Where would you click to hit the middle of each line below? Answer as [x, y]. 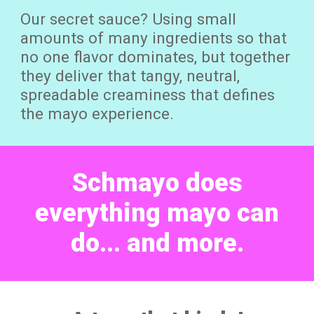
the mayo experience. [100, 114]
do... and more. [157, 243]
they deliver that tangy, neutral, [130, 76]
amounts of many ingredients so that [154, 38]
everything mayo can [157, 213]
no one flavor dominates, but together [156, 57]
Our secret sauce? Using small [129, 19]
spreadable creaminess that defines [148, 95]
